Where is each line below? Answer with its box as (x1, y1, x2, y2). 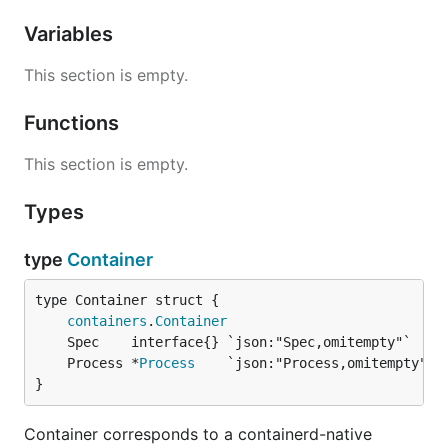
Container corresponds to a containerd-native (24, 424, 372, 444)
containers (67, 313, 147, 329)
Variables (24, 22, 118, 46)
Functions (24, 111, 124, 135)
